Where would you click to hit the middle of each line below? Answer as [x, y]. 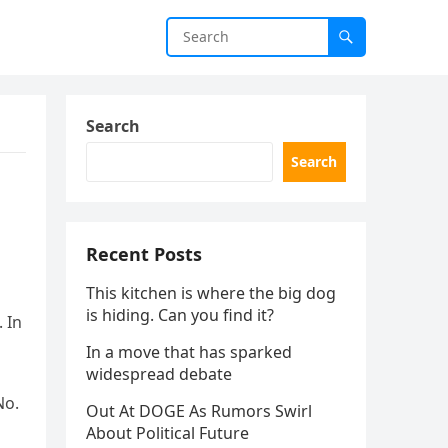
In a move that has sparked [189, 352]
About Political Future [167, 433]
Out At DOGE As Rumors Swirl [199, 411]
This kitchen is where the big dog [211, 293]
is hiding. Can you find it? [180, 315]
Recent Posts [144, 254]
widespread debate [159, 374]
